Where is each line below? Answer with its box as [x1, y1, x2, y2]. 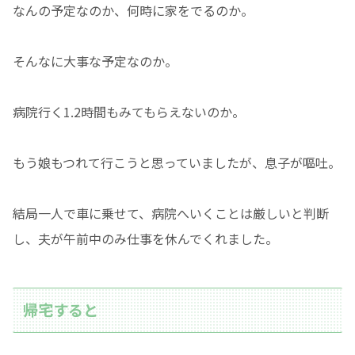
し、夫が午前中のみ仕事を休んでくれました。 [13, 228, 278, 248]
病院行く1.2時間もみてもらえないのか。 [13, 101, 245, 121]
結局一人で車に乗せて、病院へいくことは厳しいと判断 [13, 203, 329, 223]
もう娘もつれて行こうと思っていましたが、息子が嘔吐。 [13, 152, 341, 172]
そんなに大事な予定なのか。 [13, 51, 177, 71]
